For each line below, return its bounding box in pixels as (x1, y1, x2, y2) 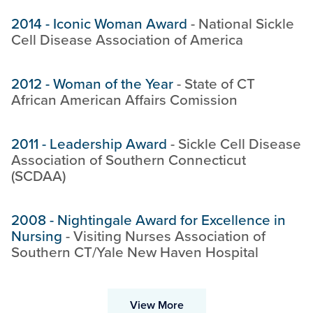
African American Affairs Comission (11, 89, 238, 110)
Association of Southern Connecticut (11, 150, 246, 170)
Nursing (11, 226, 62, 247)
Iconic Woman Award (53, 13, 187, 34)
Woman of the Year (53, 73, 173, 94)
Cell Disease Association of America (11, 29, 243, 50)
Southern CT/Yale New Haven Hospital (11, 242, 259, 263)
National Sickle (198, 13, 294, 34)
